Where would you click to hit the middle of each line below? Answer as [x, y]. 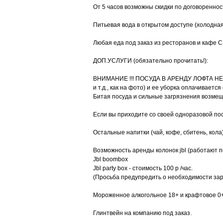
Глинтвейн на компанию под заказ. [142, 213]
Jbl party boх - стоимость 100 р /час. [143, 168]
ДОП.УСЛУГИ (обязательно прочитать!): [151, 61]
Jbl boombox [111, 159]
